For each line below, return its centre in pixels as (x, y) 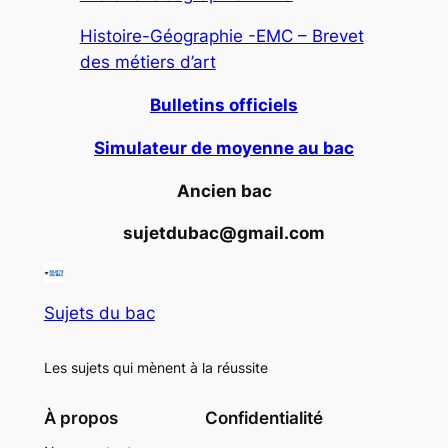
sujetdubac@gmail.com (224, 233)
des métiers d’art (147, 62)
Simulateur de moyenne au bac (224, 147)
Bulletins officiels (224, 105)
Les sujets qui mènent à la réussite (155, 368)
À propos (80, 417)
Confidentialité (264, 417)
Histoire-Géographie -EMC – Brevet (221, 36)
